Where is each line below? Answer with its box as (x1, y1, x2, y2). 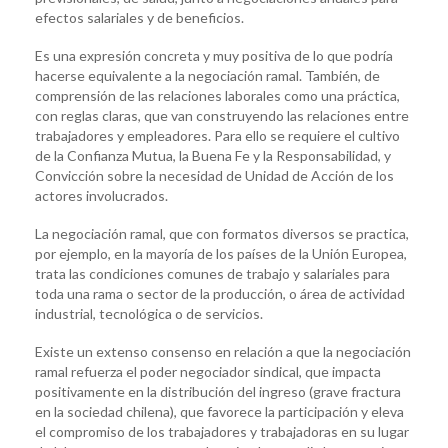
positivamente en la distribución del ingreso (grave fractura (35, 382, 401, 400)
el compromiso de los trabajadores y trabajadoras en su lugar (35, 422, 409, 440)
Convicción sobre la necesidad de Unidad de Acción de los (35, 166, 394, 184)
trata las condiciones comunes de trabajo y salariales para (35, 264, 390, 282)
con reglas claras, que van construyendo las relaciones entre (35, 106, 409, 124)
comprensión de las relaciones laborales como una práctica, (35, 86, 400, 104)
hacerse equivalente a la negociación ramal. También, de (35, 66, 380, 84)
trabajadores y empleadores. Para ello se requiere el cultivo (35, 126, 400, 144)
